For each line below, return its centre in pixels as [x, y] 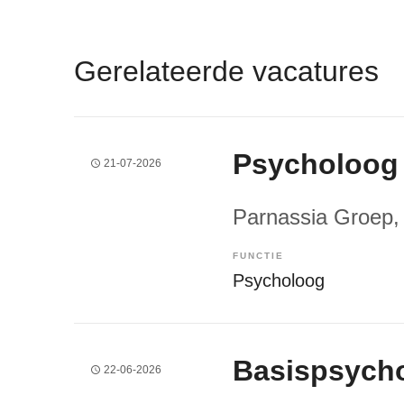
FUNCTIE [258, 255]
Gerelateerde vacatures [226, 71]
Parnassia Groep [313, 216]
